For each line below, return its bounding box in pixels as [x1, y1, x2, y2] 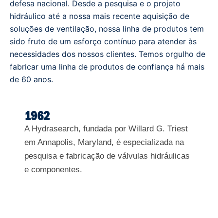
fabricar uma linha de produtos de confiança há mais [10, 62, 204, 72]
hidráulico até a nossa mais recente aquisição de [10, 11, 189, 21]
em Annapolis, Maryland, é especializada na [24, 138, 184, 147]
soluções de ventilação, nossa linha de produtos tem [10, 24, 204, 34]
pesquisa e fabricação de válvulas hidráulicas [24, 151, 190, 161]
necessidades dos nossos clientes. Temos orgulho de [10, 49, 205, 59]
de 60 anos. [10, 74, 53, 85]
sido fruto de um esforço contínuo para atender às [10, 36, 197, 47]
